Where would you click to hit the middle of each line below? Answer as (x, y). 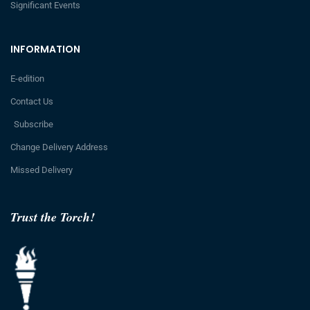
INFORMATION (45, 49)
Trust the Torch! (53, 217)
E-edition (27, 78)
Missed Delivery (42, 170)
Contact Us (32, 101)
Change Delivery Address (59, 147)
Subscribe (34, 124)
